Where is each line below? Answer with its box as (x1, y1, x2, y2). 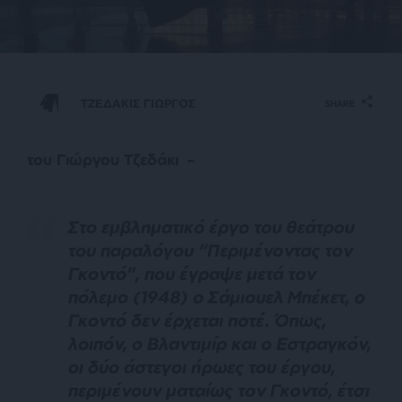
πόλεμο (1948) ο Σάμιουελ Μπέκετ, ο (68, 286, 365, 308)
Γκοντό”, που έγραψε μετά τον (68, 263, 316, 284)
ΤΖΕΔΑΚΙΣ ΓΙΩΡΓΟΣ (81, 95, 196, 110)
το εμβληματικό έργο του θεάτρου (79, 216, 354, 238)
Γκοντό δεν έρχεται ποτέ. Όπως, (68, 310, 327, 331)
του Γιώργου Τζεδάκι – (27, 150, 199, 170)
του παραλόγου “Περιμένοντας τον (68, 240, 353, 261)
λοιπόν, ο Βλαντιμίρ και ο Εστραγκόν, (68, 333, 371, 354)
